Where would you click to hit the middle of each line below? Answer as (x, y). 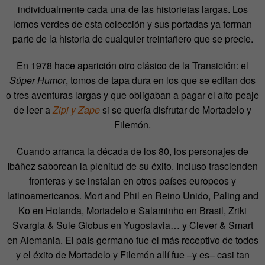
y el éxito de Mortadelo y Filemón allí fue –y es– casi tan (132, 254)
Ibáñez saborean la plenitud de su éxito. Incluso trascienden (132, 166)
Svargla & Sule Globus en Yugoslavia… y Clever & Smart (132, 225)
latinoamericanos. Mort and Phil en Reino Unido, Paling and (132, 195)
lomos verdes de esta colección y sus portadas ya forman (132, 24)
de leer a (33, 109)
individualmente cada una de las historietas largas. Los (132, 9)
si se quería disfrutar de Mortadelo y (176, 109)
